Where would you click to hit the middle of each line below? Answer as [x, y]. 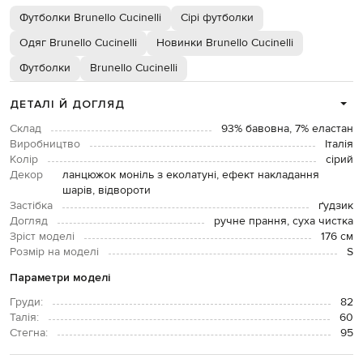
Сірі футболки [217, 17]
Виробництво [45, 144]
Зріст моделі [42, 236]
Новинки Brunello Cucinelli [225, 43]
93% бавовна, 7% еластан [287, 128]
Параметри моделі [60, 277]
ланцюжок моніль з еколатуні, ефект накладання [191, 175]
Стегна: [29, 333]
